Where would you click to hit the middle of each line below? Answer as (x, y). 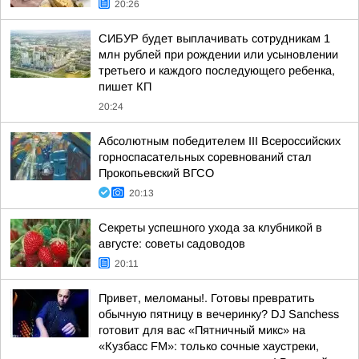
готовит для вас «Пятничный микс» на (202, 330)
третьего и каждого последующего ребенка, (217, 71)
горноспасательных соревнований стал (205, 157)
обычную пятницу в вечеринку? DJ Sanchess (219, 314)
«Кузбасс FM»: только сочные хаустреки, (209, 346)
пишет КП (125, 87)
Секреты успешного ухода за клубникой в (210, 228)
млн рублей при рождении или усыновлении (218, 54)
